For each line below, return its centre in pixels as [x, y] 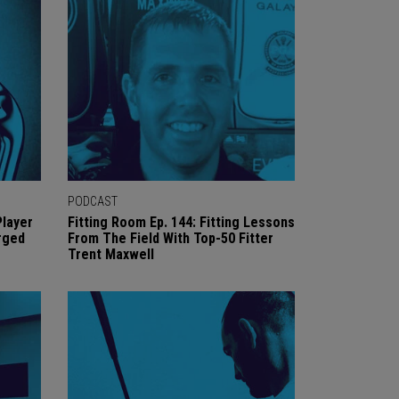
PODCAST [93, 201]
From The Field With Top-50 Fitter [171, 238]
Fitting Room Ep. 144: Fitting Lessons [181, 222]
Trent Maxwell [111, 254]
